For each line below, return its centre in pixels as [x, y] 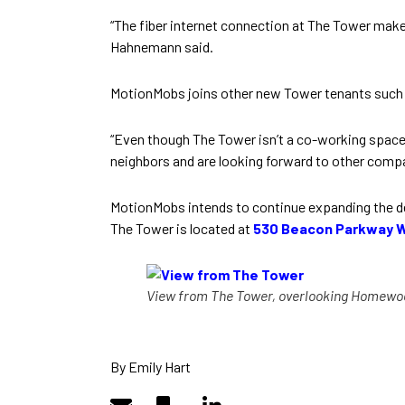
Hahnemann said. [162, 47]
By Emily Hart [151, 367]
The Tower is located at [182, 229]
